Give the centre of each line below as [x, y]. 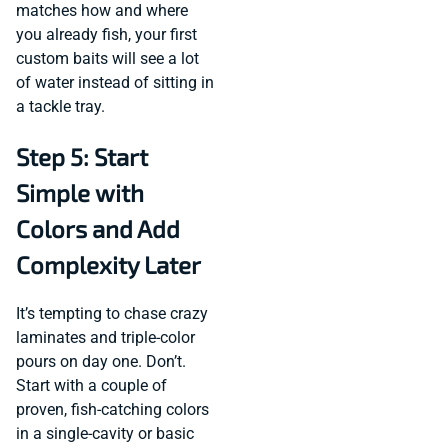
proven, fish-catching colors [112, 410]
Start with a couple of [91, 386]
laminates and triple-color [105, 338]
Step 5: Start [82, 156]
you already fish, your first [106, 34]
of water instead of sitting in [115, 82]
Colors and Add [98, 228]
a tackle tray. [60, 106]
